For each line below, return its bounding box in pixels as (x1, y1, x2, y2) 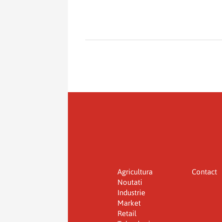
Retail (117, 209, 136, 218)
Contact (191, 167, 217, 176)
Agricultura (117, 167, 153, 176)
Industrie (117, 188, 145, 197)
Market (117, 198, 141, 207)
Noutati (117, 177, 142, 186)
